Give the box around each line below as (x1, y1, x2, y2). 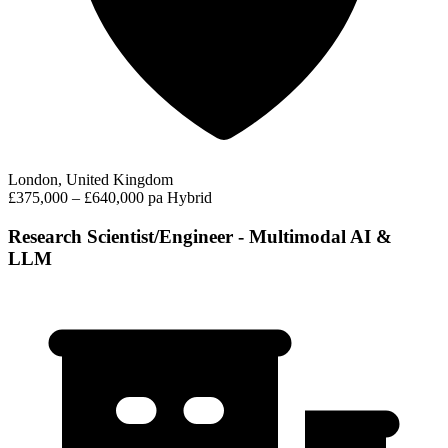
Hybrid (167, 189, 212, 207)
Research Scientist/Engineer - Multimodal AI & (8, 225, 392, 247)
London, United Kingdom (8, 171, 173, 189)
